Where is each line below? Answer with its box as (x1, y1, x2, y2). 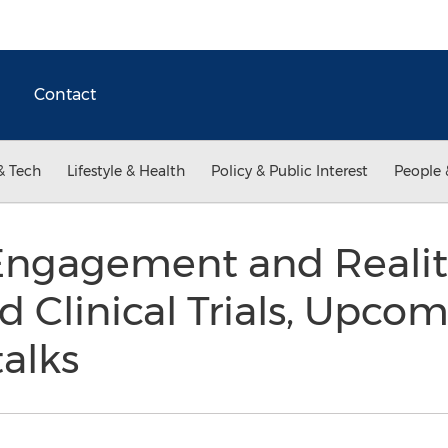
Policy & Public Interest (211, 162, 368, 180)
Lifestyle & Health (67, 162, 185, 180)
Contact (34, 85, 96, 104)
